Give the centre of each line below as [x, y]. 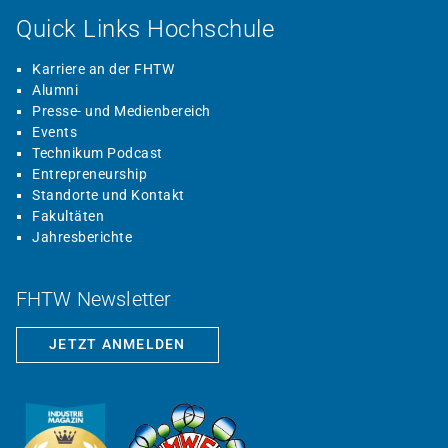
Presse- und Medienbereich [121, 111]
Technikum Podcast [97, 153]
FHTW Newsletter [94, 299]
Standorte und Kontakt [108, 195]
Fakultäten [68, 216]
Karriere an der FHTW [103, 69]
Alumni [55, 90]
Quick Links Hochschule [145, 29]
